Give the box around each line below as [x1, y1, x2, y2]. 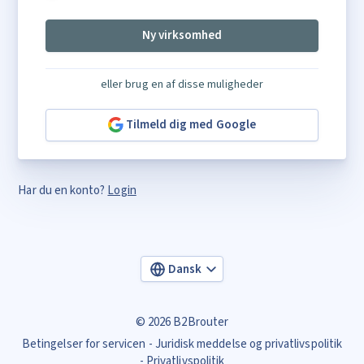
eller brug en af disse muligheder [101, 76, 263, 93]
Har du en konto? [18, 181, 108, 199]
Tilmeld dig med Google [125, 116, 256, 133]
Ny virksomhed [142, 27, 222, 44]
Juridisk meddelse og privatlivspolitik [154, 336, 342, 353]
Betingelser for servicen [22, 336, 146, 353]
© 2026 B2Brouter [136, 314, 228, 331]
